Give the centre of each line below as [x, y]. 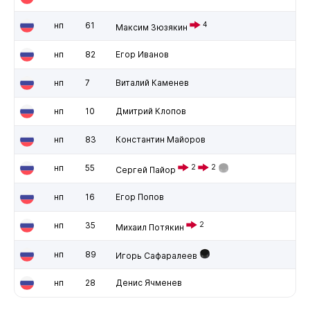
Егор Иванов [142, 54]
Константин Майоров [160, 139]
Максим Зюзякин [151, 27]
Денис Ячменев [148, 282]
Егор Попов [139, 197]
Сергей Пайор [145, 170]
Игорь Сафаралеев [156, 255]
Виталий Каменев [152, 82]
